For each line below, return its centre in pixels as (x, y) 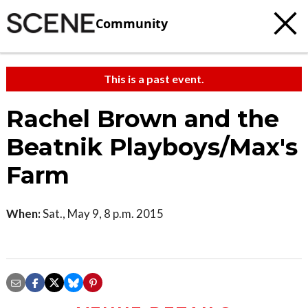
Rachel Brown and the (143, 119)
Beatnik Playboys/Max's (152, 147)
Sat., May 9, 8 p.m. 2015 (102, 213)
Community (132, 23)
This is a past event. (154, 79)
